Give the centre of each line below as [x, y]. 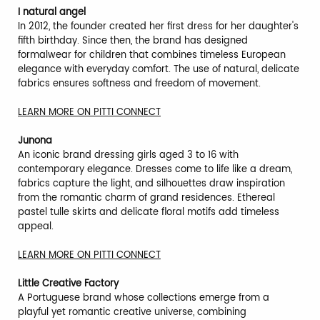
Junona [35, 141]
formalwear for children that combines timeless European [152, 56]
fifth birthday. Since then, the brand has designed [133, 41]
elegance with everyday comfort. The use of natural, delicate [159, 70]
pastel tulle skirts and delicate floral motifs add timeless [149, 213]
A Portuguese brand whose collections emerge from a [144, 299]
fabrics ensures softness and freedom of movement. [139, 84]
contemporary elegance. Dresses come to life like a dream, [155, 170]
